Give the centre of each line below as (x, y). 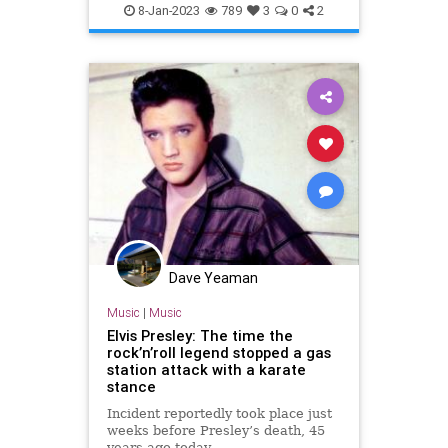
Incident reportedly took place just (219, 413)
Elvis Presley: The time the (199, 335)
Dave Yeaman (213, 278)
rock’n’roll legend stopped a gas (218, 352)
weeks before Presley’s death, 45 (215, 430)
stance (131, 386)
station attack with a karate (206, 369)
